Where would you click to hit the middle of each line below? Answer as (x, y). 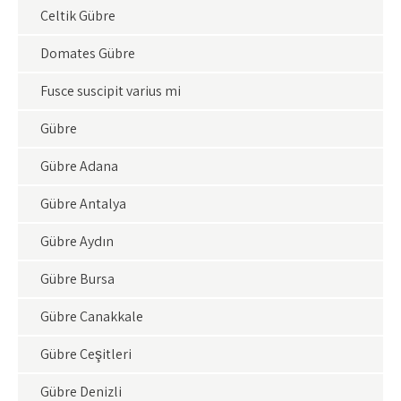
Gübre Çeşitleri (86, 354)
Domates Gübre (88, 53)
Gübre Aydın (77, 241)
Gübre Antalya (83, 204)
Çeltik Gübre (78, 16)
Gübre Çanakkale (92, 316)
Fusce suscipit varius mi (111, 91)
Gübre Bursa (77, 279)
